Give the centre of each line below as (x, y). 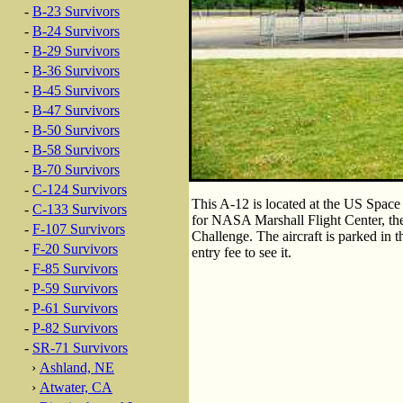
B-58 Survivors (76, 150)
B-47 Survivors (76, 110)
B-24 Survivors (76, 31)
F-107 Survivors (79, 229)
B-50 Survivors (76, 130)
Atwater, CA (76, 387)
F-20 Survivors (75, 249)
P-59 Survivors (75, 288)
